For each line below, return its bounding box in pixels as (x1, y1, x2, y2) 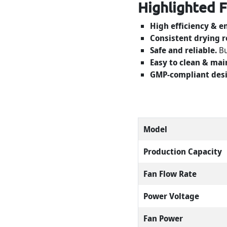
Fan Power (143, 213, 183, 224)
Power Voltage (143, 191, 200, 202)
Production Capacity (143, 146, 222, 158)
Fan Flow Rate (143, 168, 197, 180)
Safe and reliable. (150, 45, 219, 56)
